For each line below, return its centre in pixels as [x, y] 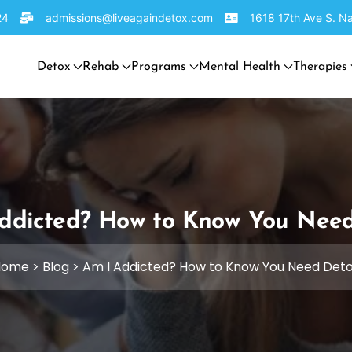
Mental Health [240, 67]
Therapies [320, 67]
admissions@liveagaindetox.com [129, 18]
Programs [159, 67]
